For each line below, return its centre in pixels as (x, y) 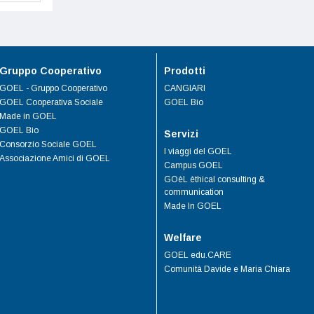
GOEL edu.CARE (197, 255)
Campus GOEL (193, 166)
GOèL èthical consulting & (214, 180)
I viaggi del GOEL (198, 152)
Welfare (183, 238)
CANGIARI (184, 89)
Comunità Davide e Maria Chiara (227, 269)
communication (193, 192)
